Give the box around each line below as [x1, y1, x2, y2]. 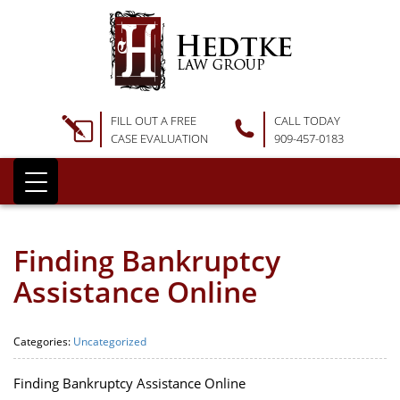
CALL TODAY [273, 112, 340, 129]
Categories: [13, 334, 73, 349]
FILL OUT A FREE [110, 112, 196, 129]
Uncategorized [73, 334, 146, 349]
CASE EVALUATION [110, 130, 208, 146]
